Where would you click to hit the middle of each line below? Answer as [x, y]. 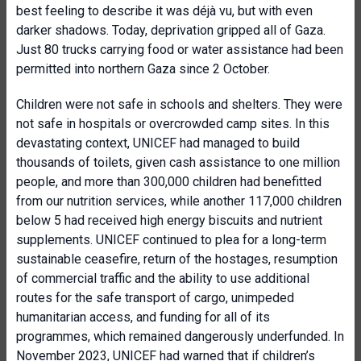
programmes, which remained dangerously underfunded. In [180, 336]
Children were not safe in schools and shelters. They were [179, 104]
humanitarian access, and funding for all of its [143, 317]
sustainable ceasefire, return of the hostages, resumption [177, 259]
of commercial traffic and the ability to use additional [163, 278]
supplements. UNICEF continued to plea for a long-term [171, 240]
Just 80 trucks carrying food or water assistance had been [180, 50]
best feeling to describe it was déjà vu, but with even [164, 11]
